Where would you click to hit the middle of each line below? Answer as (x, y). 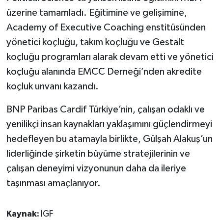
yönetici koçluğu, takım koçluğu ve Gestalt (95, 42)
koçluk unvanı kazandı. (52, 86)
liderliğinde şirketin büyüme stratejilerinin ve (98, 153)
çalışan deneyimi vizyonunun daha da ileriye (96, 168)
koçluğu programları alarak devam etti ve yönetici (110, 57)
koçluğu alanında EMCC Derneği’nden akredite (104, 71)
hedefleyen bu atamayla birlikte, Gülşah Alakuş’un (109, 139)
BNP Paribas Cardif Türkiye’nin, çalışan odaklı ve (105, 109)
